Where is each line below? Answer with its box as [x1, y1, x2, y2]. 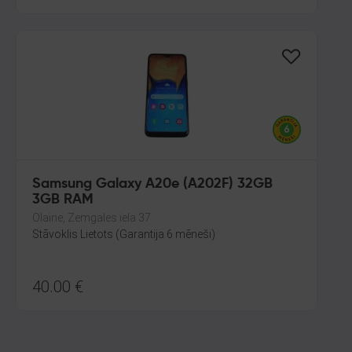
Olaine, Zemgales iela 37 [32, 211, 151, 224]
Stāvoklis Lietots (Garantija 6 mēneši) [32, 228, 215, 240]
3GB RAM [32, 192, 93, 207]
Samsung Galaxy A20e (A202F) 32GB [32, 177, 273, 191]
